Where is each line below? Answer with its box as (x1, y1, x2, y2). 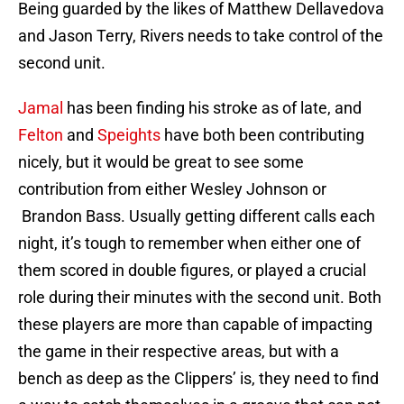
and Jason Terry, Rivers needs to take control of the (18, 26, 383, 46)
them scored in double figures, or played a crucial (18, 261, 366, 280)
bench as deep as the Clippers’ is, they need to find (18, 369, 379, 389)
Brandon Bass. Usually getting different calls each (18, 207, 375, 226)
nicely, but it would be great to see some (18, 152, 304, 172)
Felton (18, 125, 63, 145)
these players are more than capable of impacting (18, 315, 372, 335)
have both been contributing (161, 125, 364, 145)
